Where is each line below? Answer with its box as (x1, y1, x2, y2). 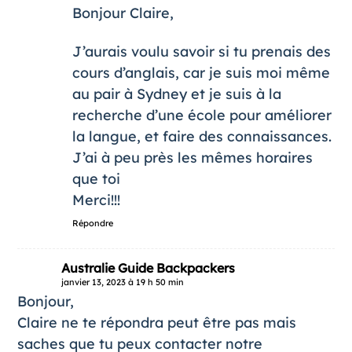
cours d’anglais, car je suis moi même (71, 63, 330, 82)
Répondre (71, 217, 113, 229)
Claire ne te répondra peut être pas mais (16, 313, 296, 332)
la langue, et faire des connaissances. (71, 126, 332, 145)
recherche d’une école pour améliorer (71, 105, 332, 124)
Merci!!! (71, 190, 120, 209)
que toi (71, 169, 120, 188)
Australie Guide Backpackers (60, 259, 235, 276)
